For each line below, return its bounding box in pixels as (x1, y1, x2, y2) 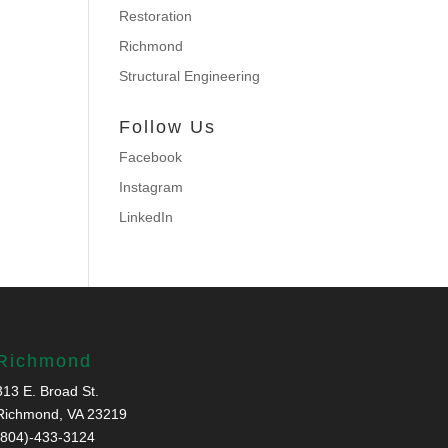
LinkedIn (119, 209, 174, 225)
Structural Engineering (119, 68, 261, 84)
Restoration (119, 8, 193, 24)
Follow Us (119, 117, 217, 137)
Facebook (119, 149, 183, 165)
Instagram (119, 179, 184, 195)
